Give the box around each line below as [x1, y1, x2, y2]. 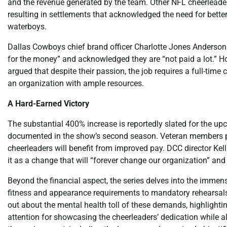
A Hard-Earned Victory [8, 98, 89, 108]
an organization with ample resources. [8, 78, 144, 88]
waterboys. [8, 21, 47, 31]
